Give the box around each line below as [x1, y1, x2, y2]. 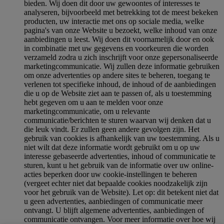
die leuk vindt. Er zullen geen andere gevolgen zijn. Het [24, 124, 199, 133]
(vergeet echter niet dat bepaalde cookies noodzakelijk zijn [24, 178, 207, 187]
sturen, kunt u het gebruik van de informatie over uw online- [24, 160, 213, 169]
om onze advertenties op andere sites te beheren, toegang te [24, 70, 210, 79]
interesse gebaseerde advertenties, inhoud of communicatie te [24, 151, 215, 160]
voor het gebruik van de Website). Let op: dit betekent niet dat [24, 187, 218, 196]
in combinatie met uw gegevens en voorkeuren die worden [24, 43, 208, 52]
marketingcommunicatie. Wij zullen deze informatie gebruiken [24, 61, 219, 70]
